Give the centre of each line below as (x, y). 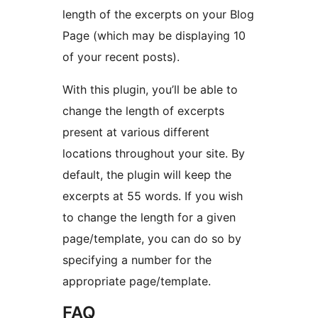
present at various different (136, 132)
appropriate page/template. (137, 281)
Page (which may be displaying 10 (154, 36)
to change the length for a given (149, 218)
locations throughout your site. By (154, 154)
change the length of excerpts (143, 111)
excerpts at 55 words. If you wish (153, 196)
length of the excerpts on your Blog (158, 15)
